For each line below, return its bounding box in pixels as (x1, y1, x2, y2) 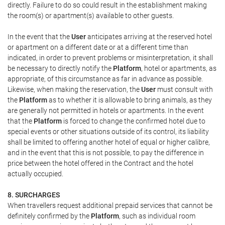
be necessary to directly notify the (8, 64, 113, 72)
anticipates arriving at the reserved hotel (86, 33, 212, 41)
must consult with (156, 85, 213, 93)
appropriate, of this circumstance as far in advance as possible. (8, 75, 203, 83)
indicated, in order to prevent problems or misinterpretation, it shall (8, 54, 213, 62)
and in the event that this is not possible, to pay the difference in (8, 149, 204, 157)
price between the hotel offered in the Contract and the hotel (8, 159, 193, 167)
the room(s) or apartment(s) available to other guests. (8, 12, 174, 20)
